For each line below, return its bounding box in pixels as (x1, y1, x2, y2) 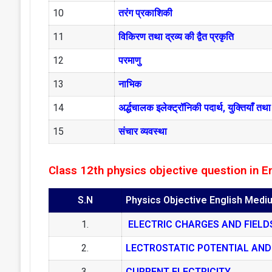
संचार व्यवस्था (118, 126, 167, 138)
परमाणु (118, 55, 141, 67)
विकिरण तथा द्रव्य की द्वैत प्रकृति (118, 31, 234, 43)
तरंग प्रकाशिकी (118, 7, 172, 19)
